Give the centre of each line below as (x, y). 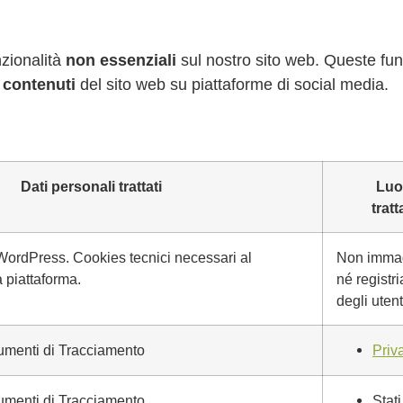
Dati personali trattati (91, 186)
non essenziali (121, 60)
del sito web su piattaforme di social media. (232, 85)
